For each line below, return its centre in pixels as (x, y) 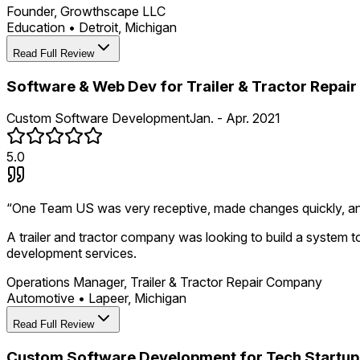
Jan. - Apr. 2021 (235, 119)
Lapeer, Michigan (137, 299)
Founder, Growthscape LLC (86, 11)
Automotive (41, 299)
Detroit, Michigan (128, 27)
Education (36, 27)
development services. (72, 254)
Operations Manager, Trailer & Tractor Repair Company (164, 282)
